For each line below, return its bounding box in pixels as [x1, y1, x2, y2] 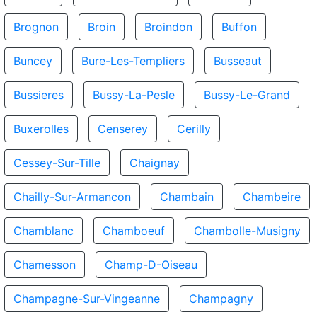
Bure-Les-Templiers [81, 54, 185, 68]
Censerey [98, 122, 148, 136]
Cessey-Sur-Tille [13, 156, 100, 170]
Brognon [13, 20, 59, 34]
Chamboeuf [103, 224, 165, 238]
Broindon [144, 20, 192, 34]
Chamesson [13, 258, 76, 272]
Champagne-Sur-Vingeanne [13, 292, 160, 306]
